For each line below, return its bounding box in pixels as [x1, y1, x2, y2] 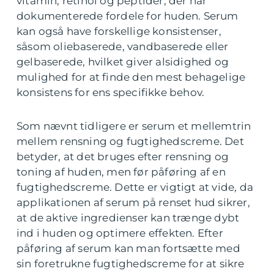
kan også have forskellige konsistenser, [17, 25, 221, 37]
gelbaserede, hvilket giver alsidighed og [17, 56, 229, 68]
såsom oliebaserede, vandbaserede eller [17, 40, 229, 53]
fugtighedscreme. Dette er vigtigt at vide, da [17, 181, 254, 193]
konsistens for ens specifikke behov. [17, 86, 205, 98]
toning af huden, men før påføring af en [17, 166, 226, 178]
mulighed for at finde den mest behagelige [17, 71, 246, 83]
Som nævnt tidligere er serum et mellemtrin [17, 120, 251, 132]
